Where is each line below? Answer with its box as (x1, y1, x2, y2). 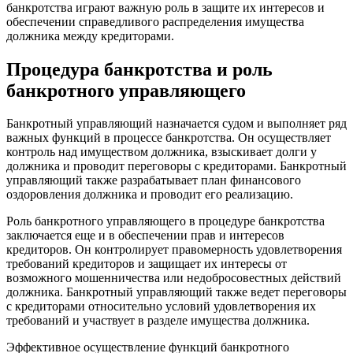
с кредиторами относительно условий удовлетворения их (6, 299, 316, 314)
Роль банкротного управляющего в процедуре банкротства (6, 214, 325, 229)
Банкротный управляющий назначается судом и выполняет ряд (6, 117, 347, 131)
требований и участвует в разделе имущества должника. (6, 314, 310, 328)
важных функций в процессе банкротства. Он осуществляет (6, 131, 331, 145)
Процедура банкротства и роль (6, 58, 273, 80)
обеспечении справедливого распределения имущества (6, 14, 304, 28)
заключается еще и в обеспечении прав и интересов (6, 229, 284, 243)
